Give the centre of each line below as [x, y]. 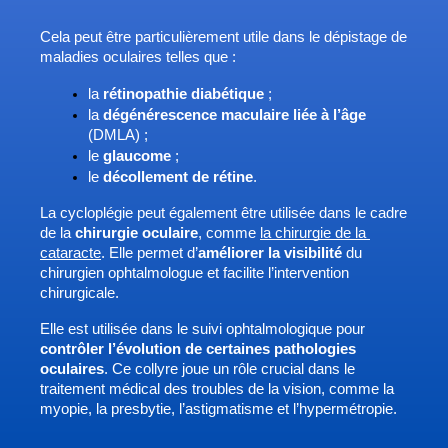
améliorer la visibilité [270, 253]
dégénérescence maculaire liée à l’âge [234, 115]
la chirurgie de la [313, 233]
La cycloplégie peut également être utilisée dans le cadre [223, 213]
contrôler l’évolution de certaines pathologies [198, 349]
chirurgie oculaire [136, 233]
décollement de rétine [178, 177]
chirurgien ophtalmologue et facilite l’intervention [194, 273]
